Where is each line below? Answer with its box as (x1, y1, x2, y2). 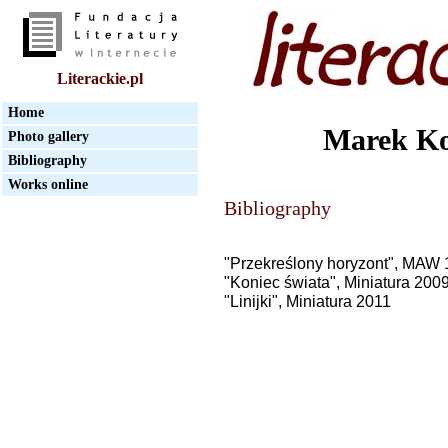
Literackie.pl (57, 70, 143, 87)
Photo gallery (8, 129, 89, 144)
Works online (8, 177, 88, 192)
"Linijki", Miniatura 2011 (224, 292, 391, 310)
